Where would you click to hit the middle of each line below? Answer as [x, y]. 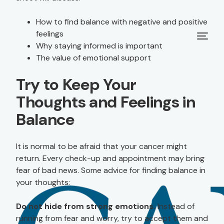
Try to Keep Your [76, 84]
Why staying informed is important [99, 46]
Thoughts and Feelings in [106, 102]
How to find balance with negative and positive [122, 22]
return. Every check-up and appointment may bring [110, 158]
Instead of [175, 206]
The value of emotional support [93, 58]
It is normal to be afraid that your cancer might [101, 146]
